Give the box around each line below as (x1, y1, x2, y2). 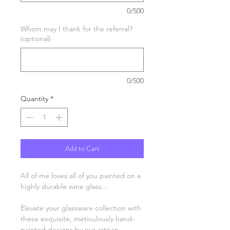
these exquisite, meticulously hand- (21, 214, 135, 223)
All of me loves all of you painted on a (21, 170, 141, 180)
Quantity (21, 93, 48, 103)
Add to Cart (65, 143, 100, 154)
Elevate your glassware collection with (21, 203, 141, 213)
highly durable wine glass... (21, 181, 110, 191)
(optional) (21, 33, 51, 43)
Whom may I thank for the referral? (21, 24, 132, 33)
